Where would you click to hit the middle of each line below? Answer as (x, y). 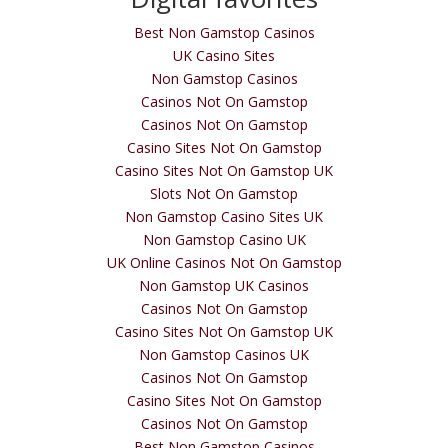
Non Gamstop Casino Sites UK (224, 217)
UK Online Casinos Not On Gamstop (224, 263)
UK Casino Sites (224, 56)
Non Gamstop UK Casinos (224, 286)
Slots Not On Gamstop (224, 194)
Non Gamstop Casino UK (224, 240)
